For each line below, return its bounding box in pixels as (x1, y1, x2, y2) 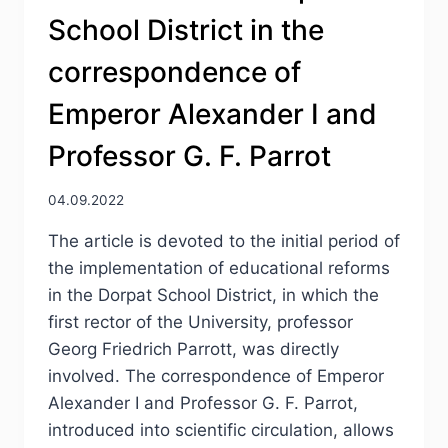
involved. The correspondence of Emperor (48, 366, 384, 387)
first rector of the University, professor (48, 312, 353, 333)
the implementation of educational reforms (48, 258, 390, 279)
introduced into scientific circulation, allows (48, 420, 394, 441)
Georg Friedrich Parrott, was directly (48, 339, 339, 360)
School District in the (48, 12, 324, 47)
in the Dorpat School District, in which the (48, 285, 379, 306)
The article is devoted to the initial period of (48, 231, 400, 252)
